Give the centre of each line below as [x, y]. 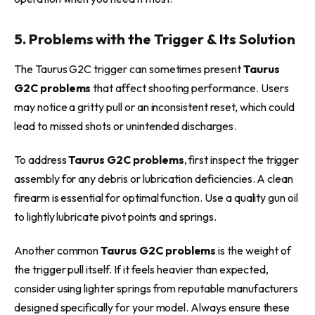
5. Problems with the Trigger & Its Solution [155, 38]
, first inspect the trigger [242, 159]
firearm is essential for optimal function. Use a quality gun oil [156, 197]
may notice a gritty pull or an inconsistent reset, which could [155, 107]
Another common [58, 250]
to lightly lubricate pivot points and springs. [115, 216]
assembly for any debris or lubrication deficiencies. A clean [154, 178]
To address [41, 159]
